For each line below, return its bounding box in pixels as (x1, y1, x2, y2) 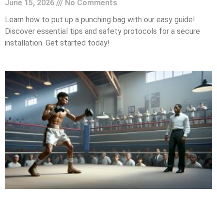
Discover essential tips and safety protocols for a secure (5, 27, 200, 36)
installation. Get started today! (5, 38, 110, 48)
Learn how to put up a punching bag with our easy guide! (5, 15, 195, 25)
